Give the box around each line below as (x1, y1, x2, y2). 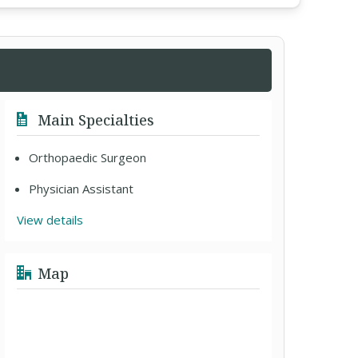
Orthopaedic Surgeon (29, 149, 147, 165)
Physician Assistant (29, 181, 134, 197)
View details (17, 212, 84, 228)
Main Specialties (34, 110, 155, 129)
